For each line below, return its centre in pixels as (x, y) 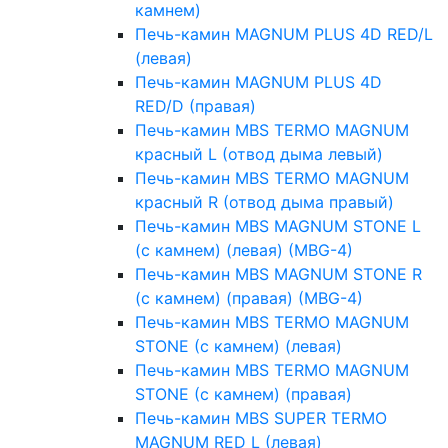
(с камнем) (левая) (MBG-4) (244, 250)
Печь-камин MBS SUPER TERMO (261, 418)
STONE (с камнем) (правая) (243, 394)
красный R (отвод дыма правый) (264, 202)
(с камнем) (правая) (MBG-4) (249, 298)
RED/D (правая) (195, 106)
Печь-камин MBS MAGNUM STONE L (278, 226)
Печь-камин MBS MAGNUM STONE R (278, 274)
